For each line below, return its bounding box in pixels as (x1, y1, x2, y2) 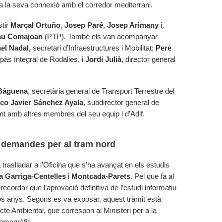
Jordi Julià (85, 55, 121, 63)
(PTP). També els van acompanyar (43, 32, 158, 41)
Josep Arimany (107, 21, 159, 29)
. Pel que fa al (130, 172, 174, 180)
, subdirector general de (83, 98, 159, 107)
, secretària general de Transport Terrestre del (28, 87, 174, 95)
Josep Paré (64, 21, 103, 29)
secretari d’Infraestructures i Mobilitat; (31, 44, 156, 52)
